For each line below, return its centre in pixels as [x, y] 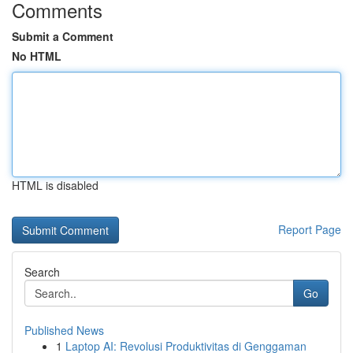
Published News [64, 330]
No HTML [37, 56]
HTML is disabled [55, 185]
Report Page [310, 229]
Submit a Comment [63, 36]
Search [42, 272]
